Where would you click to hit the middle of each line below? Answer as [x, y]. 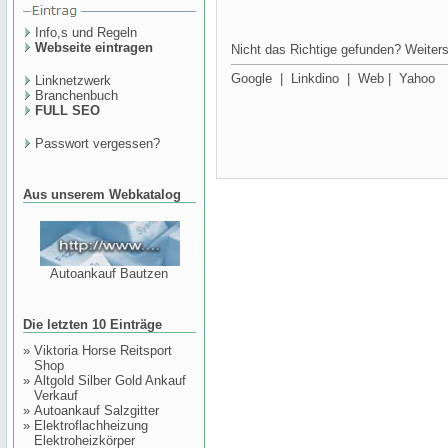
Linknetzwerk [73, 80]
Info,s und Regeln [86, 32]
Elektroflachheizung [91, 425]
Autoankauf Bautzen [109, 273]
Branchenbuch [76, 95]
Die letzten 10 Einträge [92, 324]
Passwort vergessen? [97, 143]
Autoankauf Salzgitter [96, 410]
